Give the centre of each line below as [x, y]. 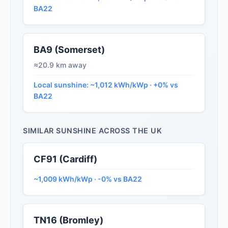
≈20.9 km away [60, 65]
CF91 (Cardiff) [65, 159]
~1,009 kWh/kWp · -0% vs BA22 [88, 179]
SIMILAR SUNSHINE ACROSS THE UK [92, 131]
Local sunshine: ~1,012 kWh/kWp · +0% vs [106, 85]
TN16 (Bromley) [68, 220]
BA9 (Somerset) [69, 50]
